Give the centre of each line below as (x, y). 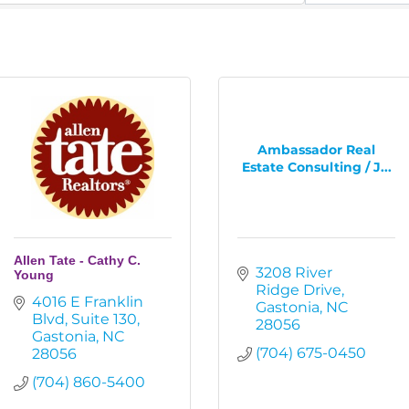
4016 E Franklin (88, 302)
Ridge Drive (299, 290)
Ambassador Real (316, 149)
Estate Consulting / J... (316, 167)
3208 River (294, 273)
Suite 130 (104, 319)
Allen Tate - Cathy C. (77, 260)
